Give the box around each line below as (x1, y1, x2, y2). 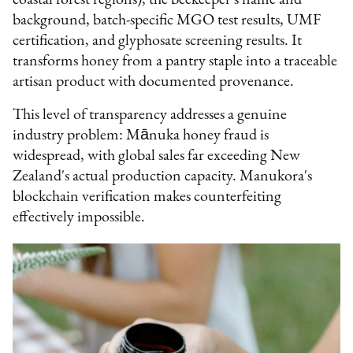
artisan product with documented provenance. (13, 73, 295, 90)
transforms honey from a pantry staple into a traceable (13, 53, 338, 69)
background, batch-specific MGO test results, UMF (13, 12, 321, 28)
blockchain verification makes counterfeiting (13, 188, 282, 205)
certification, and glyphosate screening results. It (13, 32, 303, 49)
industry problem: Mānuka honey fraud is (13, 127, 269, 143)
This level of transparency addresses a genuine (13, 106, 288, 123)
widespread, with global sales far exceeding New (13, 147, 301, 164)
